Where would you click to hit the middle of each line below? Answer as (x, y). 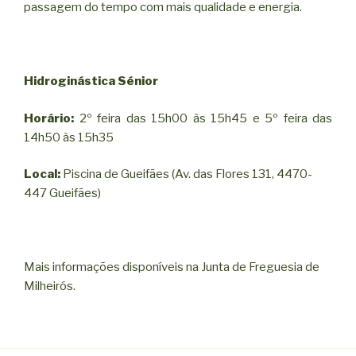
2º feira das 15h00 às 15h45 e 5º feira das (203, 118)
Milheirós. (50, 286)
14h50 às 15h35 (69, 137)
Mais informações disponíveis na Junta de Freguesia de (172, 267)
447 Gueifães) (62, 193)
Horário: (49, 118)
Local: (42, 174)
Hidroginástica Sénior (91, 81)
